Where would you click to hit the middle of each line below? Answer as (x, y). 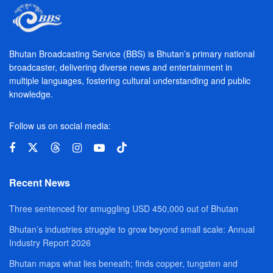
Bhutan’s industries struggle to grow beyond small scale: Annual (132, 229)
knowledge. (31, 94)
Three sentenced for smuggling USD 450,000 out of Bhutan (124, 209)
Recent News (40, 183)
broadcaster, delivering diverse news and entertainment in (121, 67)
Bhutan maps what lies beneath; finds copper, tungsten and (123, 264)
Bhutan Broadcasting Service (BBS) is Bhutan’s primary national (132, 54)
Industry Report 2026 (50, 243)
